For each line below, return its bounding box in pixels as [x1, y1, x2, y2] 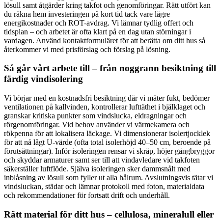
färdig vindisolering [4, 74, 83, 84]
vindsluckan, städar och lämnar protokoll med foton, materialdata [4, 182, 204, 191]
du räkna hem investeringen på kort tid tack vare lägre [4, 9, 170, 18]
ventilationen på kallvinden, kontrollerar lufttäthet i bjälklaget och [4, 102, 205, 111]
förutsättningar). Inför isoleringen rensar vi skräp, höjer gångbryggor [4, 146, 215, 155]
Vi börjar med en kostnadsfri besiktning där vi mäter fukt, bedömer [4, 93, 210, 102]
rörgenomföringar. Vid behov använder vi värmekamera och [4, 120, 190, 129]
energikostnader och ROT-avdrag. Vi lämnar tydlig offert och [4, 18, 193, 27]
